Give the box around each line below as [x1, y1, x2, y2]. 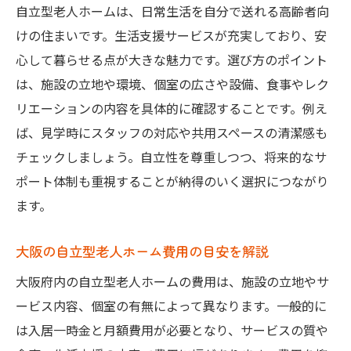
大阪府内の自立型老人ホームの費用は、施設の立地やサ [16, 272, 329, 291]
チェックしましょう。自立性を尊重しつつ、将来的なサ [16, 147, 327, 167]
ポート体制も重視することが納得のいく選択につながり [16, 172, 329, 191]
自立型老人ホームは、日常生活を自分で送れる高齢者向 [16, 2, 329, 21]
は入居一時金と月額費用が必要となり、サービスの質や [16, 320, 328, 340]
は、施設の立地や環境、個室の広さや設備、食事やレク [16, 74, 329, 94]
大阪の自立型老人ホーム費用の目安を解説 [16, 241, 269, 262]
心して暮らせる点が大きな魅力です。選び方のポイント [16, 50, 327, 70]
